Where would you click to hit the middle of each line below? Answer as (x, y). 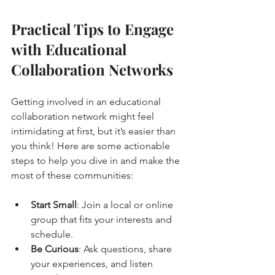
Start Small (54, 204)
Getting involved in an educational (87, 101)
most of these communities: (72, 175)
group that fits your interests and (103, 219)
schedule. (52, 234)
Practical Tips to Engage (94, 29)
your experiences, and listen (93, 263)
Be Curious (55, 249)
